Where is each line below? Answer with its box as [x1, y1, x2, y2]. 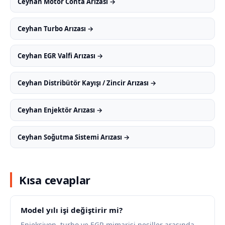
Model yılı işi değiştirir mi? [21, 205, 123, 215]
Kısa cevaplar [19, 172, 91, 187]
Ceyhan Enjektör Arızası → [18, 105, 102, 115]
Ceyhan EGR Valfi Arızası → [18, 51, 103, 60]
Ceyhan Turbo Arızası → [18, 24, 93, 33]
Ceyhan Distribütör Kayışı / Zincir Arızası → [18, 78, 156, 87]
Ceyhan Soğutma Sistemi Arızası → [18, 133, 130, 142]
